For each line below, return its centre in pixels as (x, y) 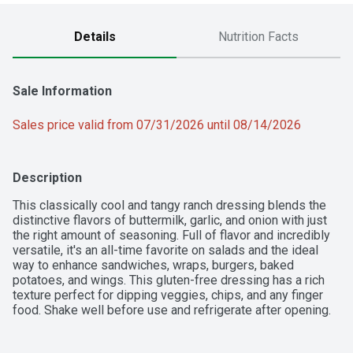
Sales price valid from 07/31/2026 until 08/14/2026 (157, 125)
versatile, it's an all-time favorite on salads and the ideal (165, 251)
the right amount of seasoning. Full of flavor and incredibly (171, 236)
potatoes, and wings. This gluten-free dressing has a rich (169, 281)
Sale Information (62, 91)
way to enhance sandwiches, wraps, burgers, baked (153, 266)
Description (47, 178)
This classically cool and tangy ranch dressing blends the (169, 206)
